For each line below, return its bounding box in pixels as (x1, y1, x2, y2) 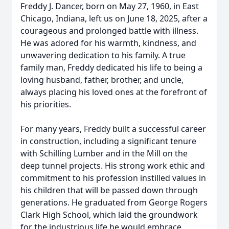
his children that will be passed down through (20, 185, 198, 196)
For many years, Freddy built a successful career (20, 123, 206, 134)
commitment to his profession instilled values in (20, 172, 206, 184)
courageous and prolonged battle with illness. (20, 25, 198, 36)
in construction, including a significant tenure (20, 135, 196, 147)
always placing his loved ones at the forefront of (20, 86, 207, 98)
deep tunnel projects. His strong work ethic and (20, 160, 205, 171)
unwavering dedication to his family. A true (20, 50, 186, 61)
